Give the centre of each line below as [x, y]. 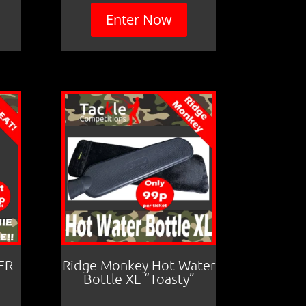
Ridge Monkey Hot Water [139, 265]
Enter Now [139, 19]
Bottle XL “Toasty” [139, 278]
